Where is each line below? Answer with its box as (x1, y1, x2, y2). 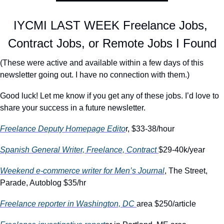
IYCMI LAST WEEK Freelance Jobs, (13, 18, 207, 32)
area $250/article (136, 199, 196, 208)
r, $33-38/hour (125, 124, 174, 133)
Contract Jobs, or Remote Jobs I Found (7, 36, 216, 50)
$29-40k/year (158, 145, 205, 154)
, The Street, (164, 166, 207, 175)
